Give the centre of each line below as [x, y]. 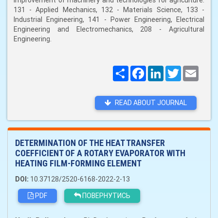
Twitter [193, 70]
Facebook [161, 70]
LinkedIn [176, 70]
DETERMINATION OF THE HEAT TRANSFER [90, 143]
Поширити [145, 70]
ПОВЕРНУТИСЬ [106, 196]
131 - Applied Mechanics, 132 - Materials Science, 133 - [109, 10]
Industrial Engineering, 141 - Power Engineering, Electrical [109, 19]
